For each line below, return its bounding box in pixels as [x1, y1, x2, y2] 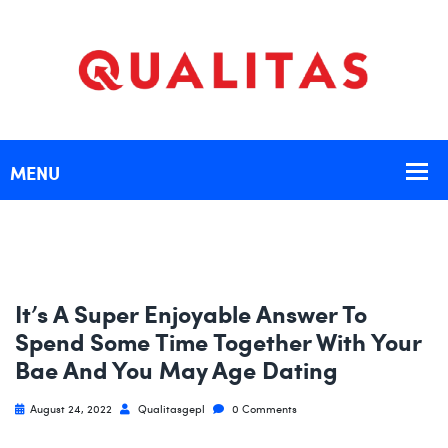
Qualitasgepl [135, 401, 205, 416]
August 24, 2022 [30, 401, 112, 416]
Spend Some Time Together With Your [15, 324, 421, 359]
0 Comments [229, 401, 297, 416]
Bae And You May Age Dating [15, 352, 338, 387]
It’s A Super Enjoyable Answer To [15, 296, 367, 331]
